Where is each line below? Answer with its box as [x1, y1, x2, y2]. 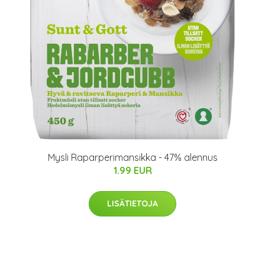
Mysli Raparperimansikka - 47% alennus [47, 151, 218, 163]
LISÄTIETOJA [107, 198, 158, 209]
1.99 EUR [113, 164, 152, 176]
